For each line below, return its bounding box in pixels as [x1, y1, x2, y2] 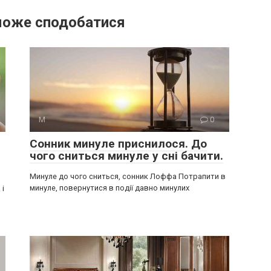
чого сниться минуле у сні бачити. [30, 149, 223, 163]
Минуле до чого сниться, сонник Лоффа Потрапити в [30, 172, 226, 181]
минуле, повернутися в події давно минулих [30, 183, 189, 193]
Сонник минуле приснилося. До [30, 137, 207, 151]
